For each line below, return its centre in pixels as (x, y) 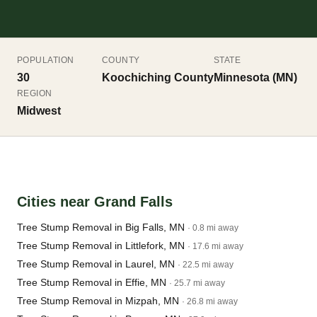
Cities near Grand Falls (95, 202)
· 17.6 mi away (215, 246)
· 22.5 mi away (206, 265)
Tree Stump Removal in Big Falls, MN (101, 227)
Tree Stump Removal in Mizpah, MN (98, 301)
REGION (35, 93)
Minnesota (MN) (255, 77)
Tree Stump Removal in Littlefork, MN (101, 246)
